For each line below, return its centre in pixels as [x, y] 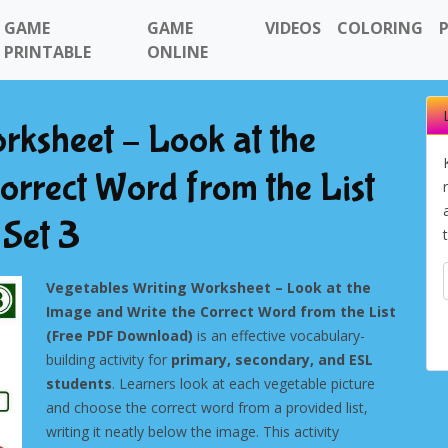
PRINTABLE [47, 52]
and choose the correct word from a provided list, [207, 407]
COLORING [380, 28]
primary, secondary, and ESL [272, 359]
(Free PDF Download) [119, 335]
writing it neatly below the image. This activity [192, 431]
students [79, 383]
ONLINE [177, 52]
